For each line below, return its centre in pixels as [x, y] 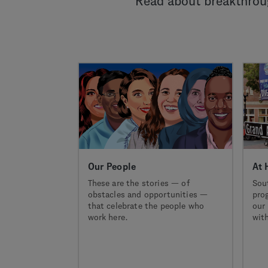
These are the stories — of [138, 184]
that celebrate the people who [146, 206]
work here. [108, 218]
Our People [112, 167]
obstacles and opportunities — [148, 195]
